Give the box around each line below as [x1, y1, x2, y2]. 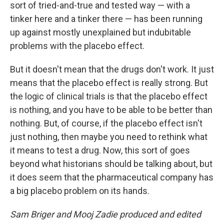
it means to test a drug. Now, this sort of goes [10, 145, 190, 155]
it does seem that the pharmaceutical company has [10, 172, 213, 182]
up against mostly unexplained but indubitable [10, 27, 191, 37]
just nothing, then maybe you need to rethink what [10, 131, 207, 142]
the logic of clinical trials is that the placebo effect [10, 91, 207, 101]
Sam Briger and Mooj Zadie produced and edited [10, 209, 201, 219]
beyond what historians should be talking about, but [10, 158, 212, 169]
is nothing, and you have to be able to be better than [10, 104, 212, 115]
